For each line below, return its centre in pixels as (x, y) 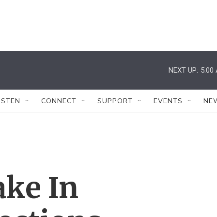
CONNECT (59, 101)
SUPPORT (115, 101)
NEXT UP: (183, 70)
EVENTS (168, 101)
